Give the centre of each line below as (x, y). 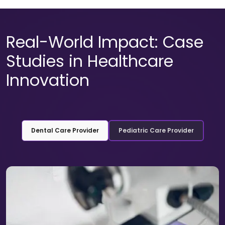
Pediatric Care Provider (156, 130)
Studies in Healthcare (90, 61)
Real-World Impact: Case (105, 42)
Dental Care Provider (65, 130)
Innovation (48, 80)
